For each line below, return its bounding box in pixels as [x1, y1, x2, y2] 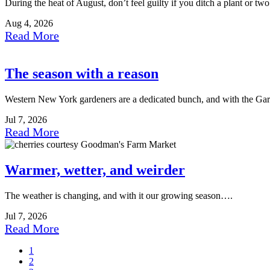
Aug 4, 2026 [5, 18, 53, 29]
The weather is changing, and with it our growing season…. [5, 190, 233, 201]
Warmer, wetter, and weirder [5, 162, 185, 178]
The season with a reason [5, 65, 159, 81]
